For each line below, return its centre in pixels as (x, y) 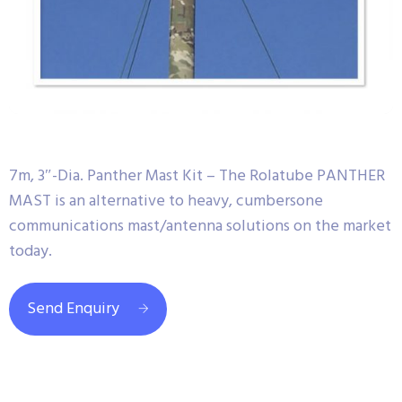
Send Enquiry (73, 309)
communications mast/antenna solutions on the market (200, 227)
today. (31, 252)
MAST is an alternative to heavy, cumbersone (166, 201)
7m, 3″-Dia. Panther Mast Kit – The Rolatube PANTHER (197, 176)
